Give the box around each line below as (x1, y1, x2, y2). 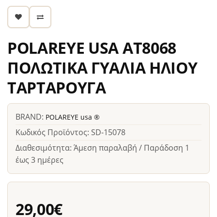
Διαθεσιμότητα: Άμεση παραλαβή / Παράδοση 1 (15, 142, 189, 153)
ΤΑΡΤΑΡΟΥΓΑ (7, 77, 106, 98)
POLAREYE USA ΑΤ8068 (7, 37, 176, 58)
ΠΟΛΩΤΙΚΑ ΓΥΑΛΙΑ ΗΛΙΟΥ (7, 57, 198, 78)
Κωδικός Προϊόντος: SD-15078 (15, 127, 125, 138)
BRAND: (15, 111, 46, 122)
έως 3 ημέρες (15, 155, 63, 165)
